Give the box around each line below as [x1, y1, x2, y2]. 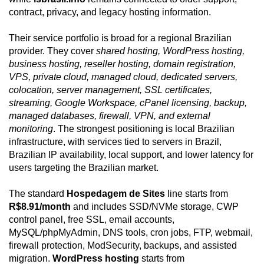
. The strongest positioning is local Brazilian [53, 124, 235, 134]
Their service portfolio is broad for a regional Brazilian [9, 33, 232, 44]
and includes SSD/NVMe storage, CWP [71, 202, 239, 212]
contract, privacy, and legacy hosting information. [9, 7, 211, 18]
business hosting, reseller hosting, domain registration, [9, 59, 236, 70]
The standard [9, 189, 67, 199]
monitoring [9, 124, 53, 134]
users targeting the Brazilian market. [9, 163, 159, 173]
